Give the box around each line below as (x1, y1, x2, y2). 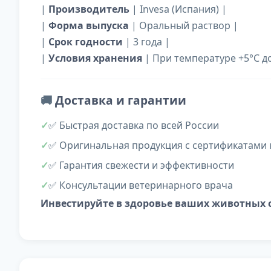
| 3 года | (123, 35, 170, 49)
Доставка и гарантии (55, 92, 186, 109)
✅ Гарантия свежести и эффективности (48, 158, 234, 172)
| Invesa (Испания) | (129, 2, 227, 16)
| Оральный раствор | (129, 19, 238, 33)
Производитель (48, 2, 129, 16)
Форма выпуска (48, 19, 129, 33)
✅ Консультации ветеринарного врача (48, 178, 233, 192)
